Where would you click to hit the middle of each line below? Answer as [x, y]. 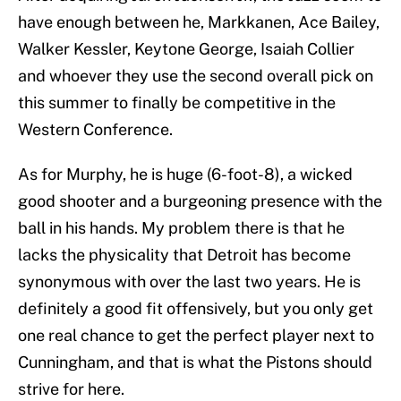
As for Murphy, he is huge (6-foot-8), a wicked [185, 175]
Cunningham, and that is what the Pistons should [195, 363]
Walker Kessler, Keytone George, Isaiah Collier [186, 49]
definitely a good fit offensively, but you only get [196, 309]
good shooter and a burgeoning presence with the [200, 201]
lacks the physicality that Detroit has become [184, 255]
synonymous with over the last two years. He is [189, 282]
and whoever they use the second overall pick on [196, 76]
